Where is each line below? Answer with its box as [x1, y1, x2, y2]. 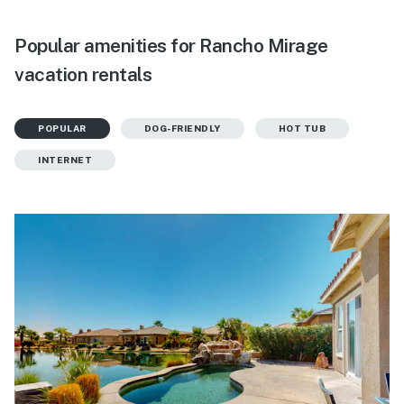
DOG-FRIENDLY [143, 122, 221, 133]
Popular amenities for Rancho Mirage [14, 33, 328, 57]
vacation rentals [14, 62, 151, 86]
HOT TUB [278, 122, 326, 133]
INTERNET [38, 153, 92, 165]
